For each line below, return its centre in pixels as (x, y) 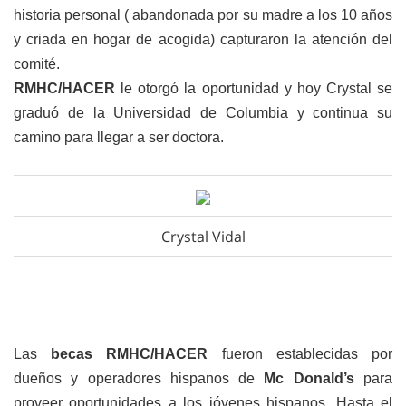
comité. (37, 64)
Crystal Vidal (203, 237)
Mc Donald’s (314, 378)
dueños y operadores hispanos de (139, 378)
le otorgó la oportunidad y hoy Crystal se (256, 88)
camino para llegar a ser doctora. (119, 137)
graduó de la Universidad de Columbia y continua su (203, 113)
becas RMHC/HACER (136, 354)
